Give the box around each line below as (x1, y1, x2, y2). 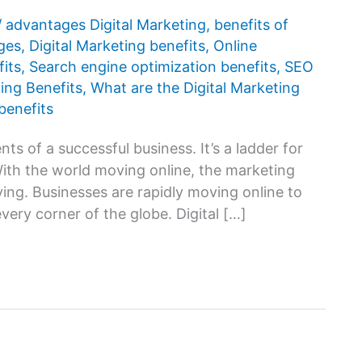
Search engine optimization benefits (29, 58, 276, 76)
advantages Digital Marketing (6, 16, 206, 34)
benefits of (214, 16, 288, 34)
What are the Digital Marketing (90, 79, 300, 97)
